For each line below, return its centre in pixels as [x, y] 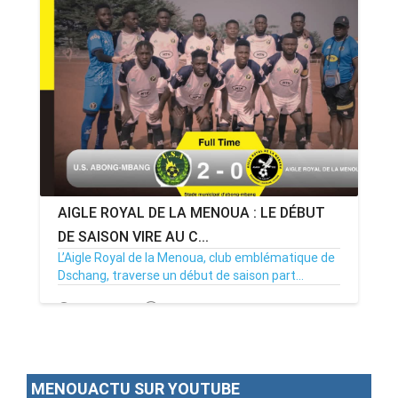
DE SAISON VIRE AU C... [133, 236]
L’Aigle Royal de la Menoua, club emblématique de [196, 257]
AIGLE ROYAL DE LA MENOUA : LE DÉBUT [191, 212]
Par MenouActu [205, 309]
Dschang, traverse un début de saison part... [181, 275]
